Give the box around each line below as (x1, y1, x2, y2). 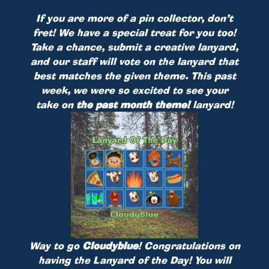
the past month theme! (76, 97, 193, 111)
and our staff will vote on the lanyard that (31, 54, 238, 68)
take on (35, 97, 76, 111)
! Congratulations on (138, 238, 240, 252)
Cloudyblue (82, 238, 138, 252)
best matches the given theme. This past (33, 68, 236, 82)
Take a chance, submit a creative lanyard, (31, 40, 238, 53)
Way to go (29, 238, 82, 252)
